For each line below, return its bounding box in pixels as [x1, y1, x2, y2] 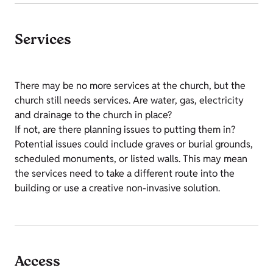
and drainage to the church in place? [15, 108, 172, 121]
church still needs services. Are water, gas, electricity [15, 94, 244, 107]
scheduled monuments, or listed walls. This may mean [15, 152, 247, 165]
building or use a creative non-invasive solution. [15, 182, 220, 194]
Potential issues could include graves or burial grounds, [15, 138, 253, 151]
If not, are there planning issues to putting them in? [15, 123, 235, 136]
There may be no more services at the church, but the [15, 79, 246, 92]
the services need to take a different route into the [15, 167, 235, 180]
